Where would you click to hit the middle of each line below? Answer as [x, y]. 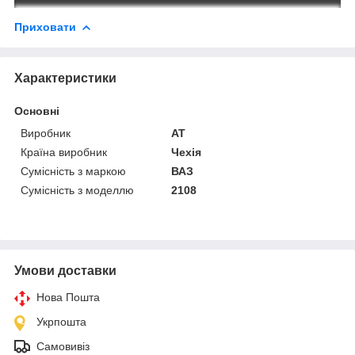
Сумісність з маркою [73, 171]
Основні [37, 111]
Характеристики [65, 78]
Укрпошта [61, 321]
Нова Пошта [68, 297]
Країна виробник [64, 152]
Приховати [45, 27]
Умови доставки [65, 270]
